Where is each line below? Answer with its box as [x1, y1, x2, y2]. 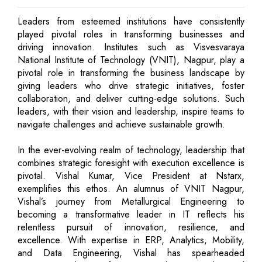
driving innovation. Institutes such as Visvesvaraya [18, 40, 244, 54]
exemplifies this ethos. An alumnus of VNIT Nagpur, [18, 181, 244, 195]
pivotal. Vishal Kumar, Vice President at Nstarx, [18, 168, 244, 182]
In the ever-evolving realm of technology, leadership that [18, 143, 244, 157]
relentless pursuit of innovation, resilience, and [18, 220, 244, 234]
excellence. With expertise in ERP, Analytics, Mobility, [18, 233, 244, 247]
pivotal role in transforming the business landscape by [18, 65, 244, 80]
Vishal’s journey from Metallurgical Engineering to [18, 194, 244, 208]
